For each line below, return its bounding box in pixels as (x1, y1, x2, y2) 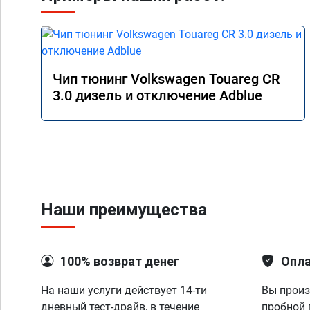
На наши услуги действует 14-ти (41, 284, 207, 297)
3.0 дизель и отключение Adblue (53, 87, 262, 104)
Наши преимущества (41, 200, 207, 219)
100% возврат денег (60, 254, 179, 268)
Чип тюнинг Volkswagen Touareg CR (53, 71, 280, 87)
